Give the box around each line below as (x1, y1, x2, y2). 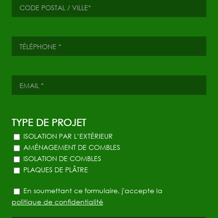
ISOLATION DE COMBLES (23, 154, 101, 163)
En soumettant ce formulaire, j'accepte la (23, 186, 163, 195)
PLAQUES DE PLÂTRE (23, 165, 88, 174)
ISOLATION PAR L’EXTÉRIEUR (23, 132, 113, 140)
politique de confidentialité (11, 198, 103, 206)
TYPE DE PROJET (11, 116, 86, 128)
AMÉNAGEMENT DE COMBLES (23, 143, 120, 151)
